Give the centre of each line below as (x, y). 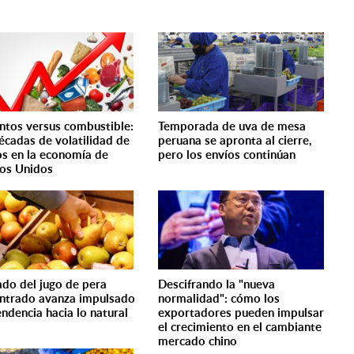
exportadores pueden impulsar (241, 313)
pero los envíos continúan (227, 154)
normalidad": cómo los (219, 298)
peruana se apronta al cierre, (235, 140)
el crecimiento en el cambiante (240, 327)
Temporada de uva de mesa (232, 126)
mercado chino (198, 341)
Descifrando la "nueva (217, 284)
